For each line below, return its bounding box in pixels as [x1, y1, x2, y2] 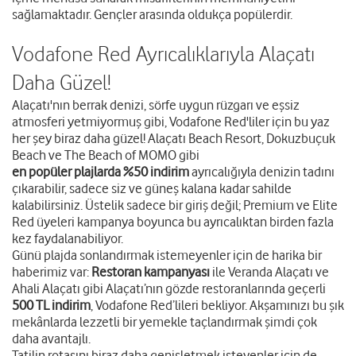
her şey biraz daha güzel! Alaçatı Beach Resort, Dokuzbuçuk [12, 130, 335, 147]
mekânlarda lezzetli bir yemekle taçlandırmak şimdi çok [12, 314, 317, 331]
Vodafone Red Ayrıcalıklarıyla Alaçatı [12, 41, 315, 67]
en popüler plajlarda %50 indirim [12, 164, 189, 180]
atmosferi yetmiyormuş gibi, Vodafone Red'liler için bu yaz [12, 114, 330, 130]
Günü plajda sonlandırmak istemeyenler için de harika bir [12, 247, 322, 264]
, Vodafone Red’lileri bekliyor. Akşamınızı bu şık [91, 297, 344, 314]
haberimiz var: [12, 264, 91, 281]
